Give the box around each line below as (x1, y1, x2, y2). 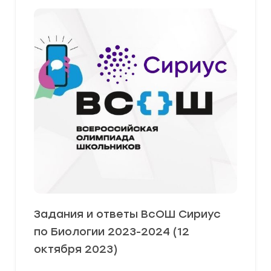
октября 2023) (34, 243, 118, 256)
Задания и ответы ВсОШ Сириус (34, 207, 221, 221)
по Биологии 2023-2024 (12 (34, 225, 189, 239)
